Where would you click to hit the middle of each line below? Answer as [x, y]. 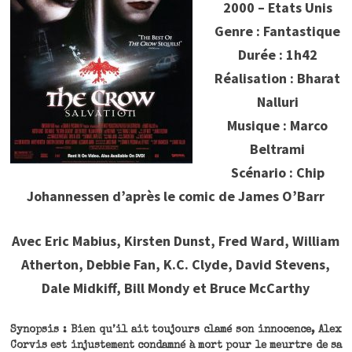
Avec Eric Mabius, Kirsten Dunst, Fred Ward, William [176, 240]
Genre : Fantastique [278, 31]
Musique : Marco [278, 125]
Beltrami [278, 148]
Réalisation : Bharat [278, 78]
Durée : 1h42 [277, 54]
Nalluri [277, 101]
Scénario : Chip [277, 172]
